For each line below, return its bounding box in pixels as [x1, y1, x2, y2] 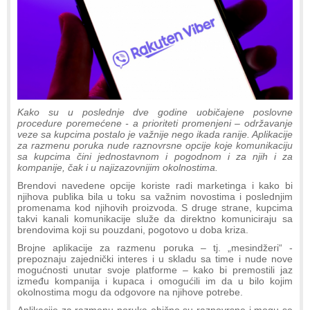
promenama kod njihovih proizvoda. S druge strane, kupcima [17, 201, 293, 213]
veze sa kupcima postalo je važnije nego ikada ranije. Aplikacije [17, 128, 293, 140]
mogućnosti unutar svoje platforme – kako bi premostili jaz [17, 264, 293, 275]
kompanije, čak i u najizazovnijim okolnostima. [17, 161, 218, 173]
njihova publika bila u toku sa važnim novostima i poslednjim [17, 190, 293, 202]
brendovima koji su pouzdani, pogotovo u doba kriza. [17, 224, 248, 235]
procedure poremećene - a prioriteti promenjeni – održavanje [17, 117, 293, 129]
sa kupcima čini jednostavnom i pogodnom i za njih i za [17, 150, 293, 162]
